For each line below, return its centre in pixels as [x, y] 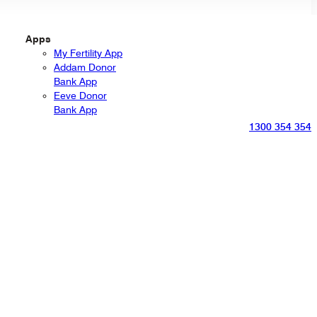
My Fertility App [88, 53]
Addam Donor [85, 67]
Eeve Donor [80, 95]
